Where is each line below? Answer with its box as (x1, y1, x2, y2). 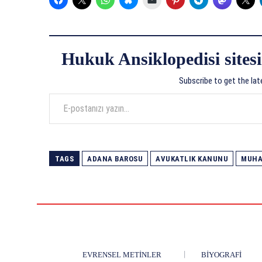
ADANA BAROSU (87, 154, 143, 164)
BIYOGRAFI (201, 250, 242, 260)
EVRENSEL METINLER (82, 250, 161, 260)
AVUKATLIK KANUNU (156, 154, 228, 164)
